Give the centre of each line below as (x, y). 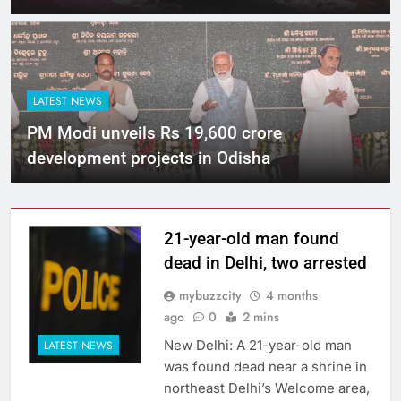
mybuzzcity (210, 295)
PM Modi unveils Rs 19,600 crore (154, 132)
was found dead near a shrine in (265, 366)
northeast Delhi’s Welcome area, (266, 388)
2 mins (260, 316)
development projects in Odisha (149, 158)
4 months (291, 295)
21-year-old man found (251, 238)
